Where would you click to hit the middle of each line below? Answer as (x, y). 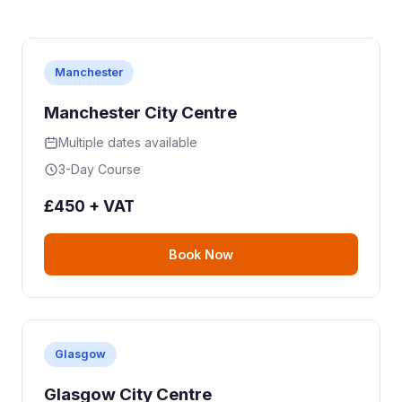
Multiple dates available (128, 143)
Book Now (201, 255)
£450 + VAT (89, 206)
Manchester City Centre (140, 113)
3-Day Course (100, 170)
